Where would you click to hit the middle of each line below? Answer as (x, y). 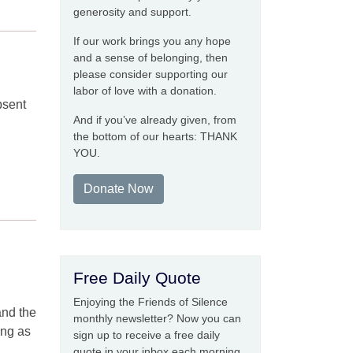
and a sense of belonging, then (150, 58)
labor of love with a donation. (145, 91)
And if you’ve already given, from (155, 120)
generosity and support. (132, 12)
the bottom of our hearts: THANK (155, 136)
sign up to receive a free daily (147, 335)
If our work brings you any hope (152, 41)
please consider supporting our (150, 74)
